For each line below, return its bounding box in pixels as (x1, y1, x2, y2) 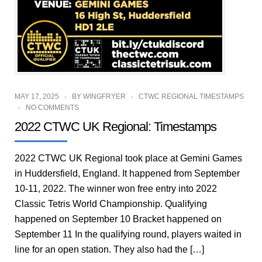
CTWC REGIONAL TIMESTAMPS (139, 92, 244, 101)
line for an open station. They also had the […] (15, 244, 204, 254)
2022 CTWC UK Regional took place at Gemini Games (15, 153, 242, 163)
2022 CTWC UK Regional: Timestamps (15, 119, 216, 134)
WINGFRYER (83, 92, 126, 101)
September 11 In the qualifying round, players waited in (15, 229, 242, 239)
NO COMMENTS (26, 103, 79, 112)
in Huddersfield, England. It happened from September (15, 168, 240, 178)
